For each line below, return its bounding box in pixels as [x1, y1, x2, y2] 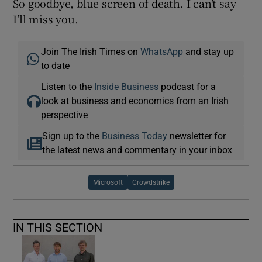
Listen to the [41, 81, 95, 91]
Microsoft [92, 178, 123, 186]
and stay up [183, 46, 235, 56]
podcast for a [158, 81, 216, 91]
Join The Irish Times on [41, 46, 141, 56]
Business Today [101, 130, 167, 140]
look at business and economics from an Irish [41, 95, 229, 105]
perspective [41, 109, 88, 119]
